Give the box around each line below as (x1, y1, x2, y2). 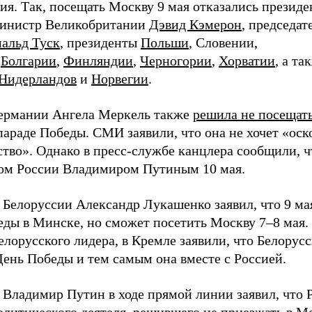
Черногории (140, 53, 212, 68)
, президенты (60, 35, 141, 50)
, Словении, (189, 35, 258, 50)
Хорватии (219, 53, 275, 68)
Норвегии (91, 71, 148, 86)
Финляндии (63, 53, 133, 68)
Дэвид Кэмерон (149, 17, 242, 32)
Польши (141, 35, 189, 50)
